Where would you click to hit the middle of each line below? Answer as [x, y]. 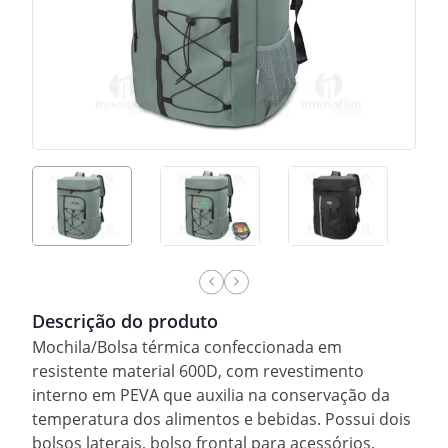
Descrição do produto [125, 320]
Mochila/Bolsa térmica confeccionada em [187, 346]
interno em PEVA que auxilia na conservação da [211, 394]
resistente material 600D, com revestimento [198, 370]
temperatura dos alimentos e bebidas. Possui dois [221, 418]
